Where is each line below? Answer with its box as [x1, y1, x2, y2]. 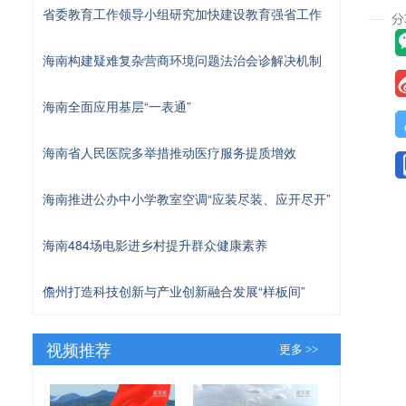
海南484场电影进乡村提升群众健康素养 [43, 235, 267, 254]
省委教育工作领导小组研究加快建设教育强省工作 [43, 4, 322, 23]
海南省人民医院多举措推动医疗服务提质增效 [43, 142, 296, 161]
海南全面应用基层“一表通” [43, 96, 191, 115]
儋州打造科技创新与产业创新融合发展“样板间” [43, 281, 305, 300]
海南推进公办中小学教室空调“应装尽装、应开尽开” [43, 188, 331, 208]
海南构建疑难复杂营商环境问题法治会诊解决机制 [43, 50, 322, 69]
